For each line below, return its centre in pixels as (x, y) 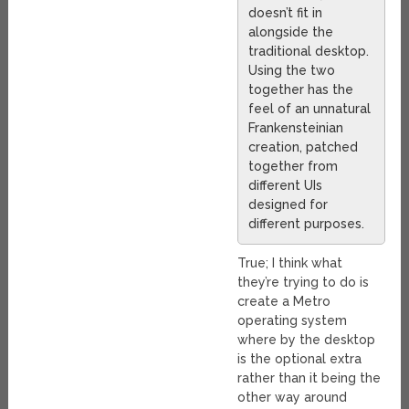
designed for (288, 204)
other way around (293, 397)
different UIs (286, 185)
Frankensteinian (296, 127)
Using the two (292, 70)
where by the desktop (307, 339)
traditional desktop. (309, 51)
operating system (293, 320)
